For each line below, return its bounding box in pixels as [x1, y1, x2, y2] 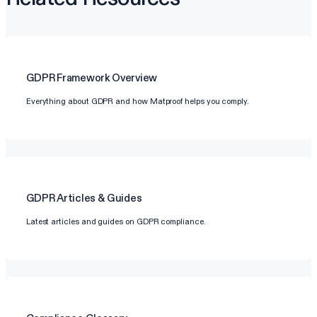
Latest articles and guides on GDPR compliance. [25, 216, 206, 226]
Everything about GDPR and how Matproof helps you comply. [25, 96, 249, 106]
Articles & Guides [57, 192, 142, 205]
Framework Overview [57, 71, 157, 85]
